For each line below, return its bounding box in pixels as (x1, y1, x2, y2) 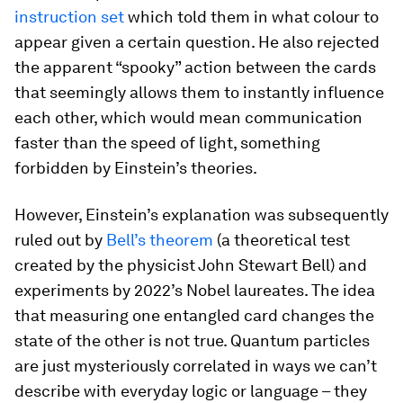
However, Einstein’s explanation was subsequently (14, 204, 389, 224)
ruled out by (14, 229, 106, 249)
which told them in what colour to (124, 6, 379, 26)
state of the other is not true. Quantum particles (14, 330, 370, 350)
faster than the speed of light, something (14, 132, 320, 152)
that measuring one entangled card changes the (14, 305, 374, 325)
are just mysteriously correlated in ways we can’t (14, 355, 377, 375)
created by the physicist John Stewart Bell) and (14, 255, 367, 274)
